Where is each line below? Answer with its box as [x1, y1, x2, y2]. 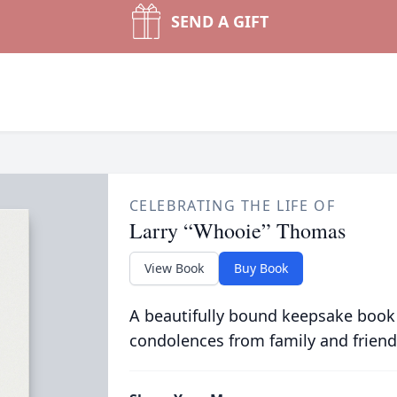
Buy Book [233, 260, 288, 276]
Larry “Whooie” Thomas [128, 216, 346, 245]
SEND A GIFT [171, 11, 269, 32]
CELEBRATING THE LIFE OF [128, 196, 336, 215]
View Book [144, 260, 204, 276]
